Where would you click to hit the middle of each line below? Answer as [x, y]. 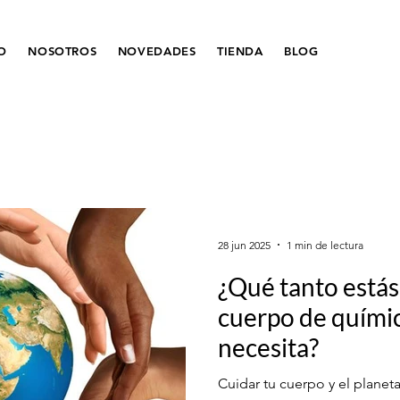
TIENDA [240, 51]
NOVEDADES [157, 51]
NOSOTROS [62, 51]
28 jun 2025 [244, 245]
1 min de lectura [325, 245]
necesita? [268, 347]
